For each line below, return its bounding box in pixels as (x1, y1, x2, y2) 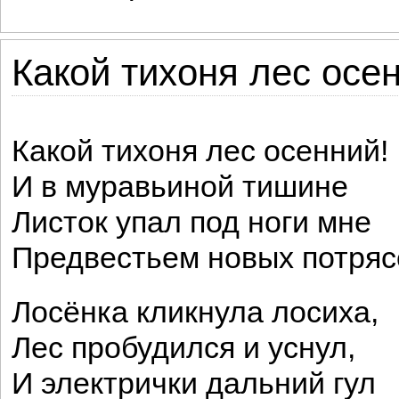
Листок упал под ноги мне (12, 206, 371, 239)
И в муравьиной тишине (12, 170, 348, 203)
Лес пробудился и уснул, (12, 331, 355, 364)
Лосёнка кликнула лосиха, (12, 296, 379, 329)
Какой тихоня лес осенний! (12, 134, 388, 167)
